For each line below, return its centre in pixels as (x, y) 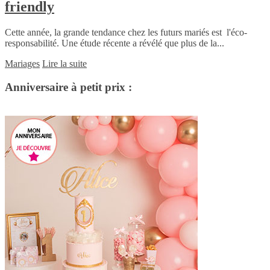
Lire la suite (64, 63)
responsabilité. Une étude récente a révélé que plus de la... (115, 43)
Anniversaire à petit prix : (68, 87)
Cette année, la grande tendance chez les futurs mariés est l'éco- (126, 32)
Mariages (22, 63)
